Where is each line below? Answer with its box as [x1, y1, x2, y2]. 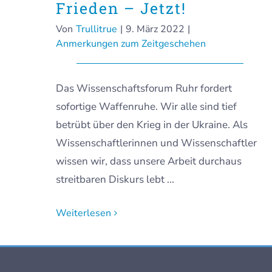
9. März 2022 [126, 22, 185, 36]
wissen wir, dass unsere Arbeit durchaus [56, 154, 242, 168]
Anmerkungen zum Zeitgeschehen [56, 37, 206, 50]
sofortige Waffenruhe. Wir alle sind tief [56, 100, 237, 114]
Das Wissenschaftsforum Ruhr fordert [56, 81, 232, 95]
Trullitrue [76, 22, 117, 36]
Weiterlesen [56, 206, 111, 220]
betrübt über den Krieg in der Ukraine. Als [56, 118, 248, 132]
